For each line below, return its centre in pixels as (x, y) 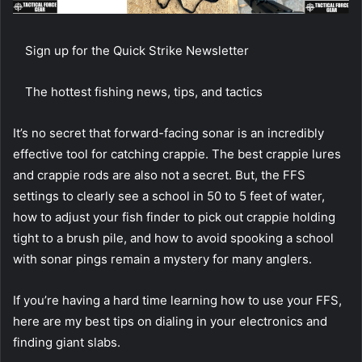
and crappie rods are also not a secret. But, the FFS (159, 175)
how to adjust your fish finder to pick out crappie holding (174, 217)
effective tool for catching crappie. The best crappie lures (177, 154)
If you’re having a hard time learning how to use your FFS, (177, 300)
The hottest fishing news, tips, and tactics (144, 91)
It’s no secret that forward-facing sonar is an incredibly (168, 133)
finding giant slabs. (68, 342)
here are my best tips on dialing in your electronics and (170, 321)
